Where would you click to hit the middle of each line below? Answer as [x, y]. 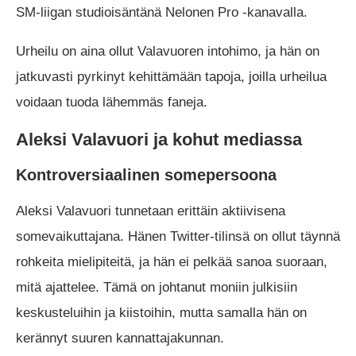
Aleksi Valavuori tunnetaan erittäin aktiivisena [151, 211]
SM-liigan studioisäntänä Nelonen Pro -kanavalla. [162, 13]
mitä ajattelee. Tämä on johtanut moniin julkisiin [157, 288]
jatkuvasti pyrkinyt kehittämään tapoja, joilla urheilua [171, 77]
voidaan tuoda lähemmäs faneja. [112, 103]
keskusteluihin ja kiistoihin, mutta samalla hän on [161, 313]
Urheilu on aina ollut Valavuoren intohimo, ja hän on [168, 52]
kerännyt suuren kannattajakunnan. [120, 339]
